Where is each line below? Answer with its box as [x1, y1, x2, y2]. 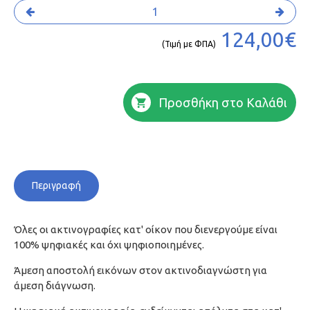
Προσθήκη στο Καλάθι [158, 95, 287, 109]
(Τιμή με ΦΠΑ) [162, 39, 216, 48]
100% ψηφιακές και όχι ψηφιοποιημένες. [14, 239, 204, 250]
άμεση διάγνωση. [14, 280, 95, 291]
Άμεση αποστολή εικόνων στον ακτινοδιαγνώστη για [14, 264, 267, 276]
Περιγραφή [32, 180, 81, 191]
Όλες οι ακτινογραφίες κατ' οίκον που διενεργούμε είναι [14, 224, 277, 235]
